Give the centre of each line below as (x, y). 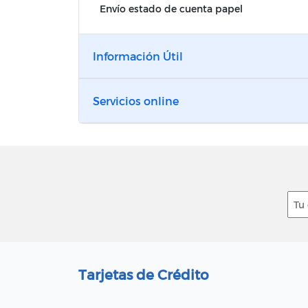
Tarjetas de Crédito (144, 275)
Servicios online (136, 101)
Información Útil (138, 56)
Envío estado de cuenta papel (171, 9)
